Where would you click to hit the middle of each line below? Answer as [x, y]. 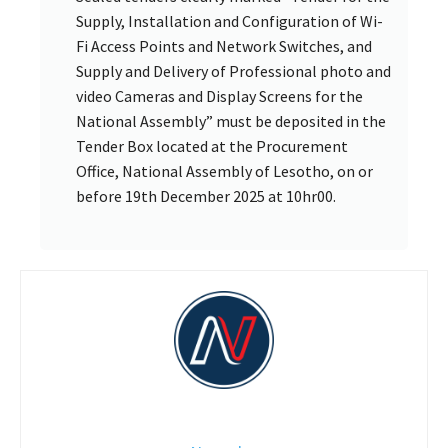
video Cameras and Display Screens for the [219, 95]
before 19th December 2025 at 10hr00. [206, 195]
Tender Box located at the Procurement [212, 145]
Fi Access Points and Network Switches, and [224, 45]
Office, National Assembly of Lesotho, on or [224, 170]
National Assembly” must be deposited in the [231, 120]
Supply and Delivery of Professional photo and [233, 70]
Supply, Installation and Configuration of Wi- [229, 20]
